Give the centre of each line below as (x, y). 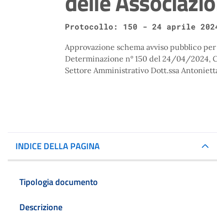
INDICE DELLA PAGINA (58, 146)
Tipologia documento (59, 182)
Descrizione (41, 207)
